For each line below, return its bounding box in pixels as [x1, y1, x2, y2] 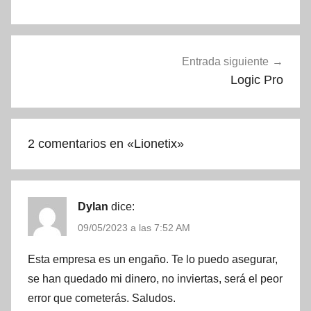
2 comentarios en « [28, 137, 134, 151]
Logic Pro [230, 72, 283, 87]
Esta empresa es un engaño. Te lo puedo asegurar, [28, 253, 278, 265]
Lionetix [134, 137, 177, 151]
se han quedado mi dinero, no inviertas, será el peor [28, 272, 283, 285]
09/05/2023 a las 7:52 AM [78, 222, 190, 234]
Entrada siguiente [182, 55, 269, 67]
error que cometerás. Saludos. [28, 292, 176, 304]
